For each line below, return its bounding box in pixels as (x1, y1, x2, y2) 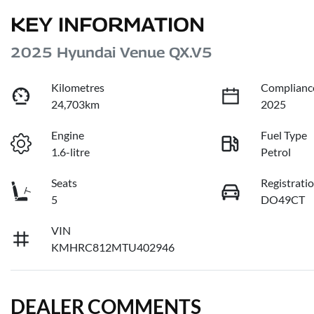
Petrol (261, 145, 292, 159)
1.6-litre (51, 145, 90, 159)
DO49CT (261, 193, 306, 207)
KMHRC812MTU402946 (51, 240, 175, 254)
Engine (51, 128, 85, 142)
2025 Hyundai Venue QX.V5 (11, 44, 212, 62)
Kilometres (51, 81, 105, 95)
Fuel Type (261, 128, 308, 142)
